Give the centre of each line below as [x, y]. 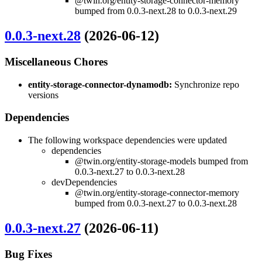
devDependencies [84, 182]
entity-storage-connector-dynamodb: [100, 84]
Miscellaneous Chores [56, 61]
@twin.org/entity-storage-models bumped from [161, 161]
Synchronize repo [206, 84]
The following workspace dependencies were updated [127, 140]
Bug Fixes [28, 254]
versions [43, 95]
